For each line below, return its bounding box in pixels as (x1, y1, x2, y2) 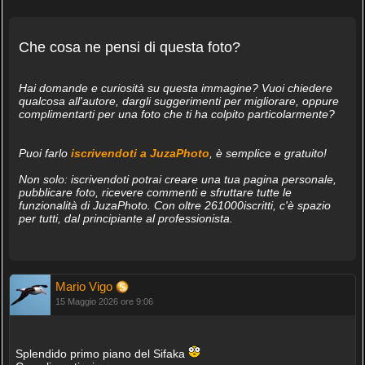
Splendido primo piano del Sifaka (15, 346, 188, 360)
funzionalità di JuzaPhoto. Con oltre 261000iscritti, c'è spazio (18, 198, 331, 212)
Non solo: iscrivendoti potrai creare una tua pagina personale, (18, 172, 336, 186)
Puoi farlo (18, 146, 71, 160)
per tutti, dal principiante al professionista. (18, 211, 233, 225)
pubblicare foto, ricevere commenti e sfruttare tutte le (18, 185, 292, 199)
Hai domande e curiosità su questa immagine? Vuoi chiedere (18, 81, 332, 95)
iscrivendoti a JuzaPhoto (70, 146, 209, 160)
